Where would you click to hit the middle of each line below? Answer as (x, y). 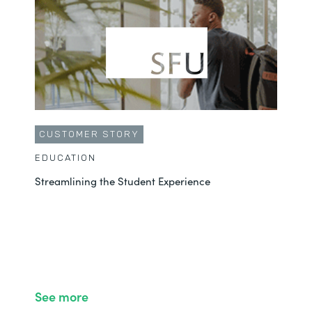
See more (62, 297)
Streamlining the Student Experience (123, 181)
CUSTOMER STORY (89, 134)
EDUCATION (65, 158)
